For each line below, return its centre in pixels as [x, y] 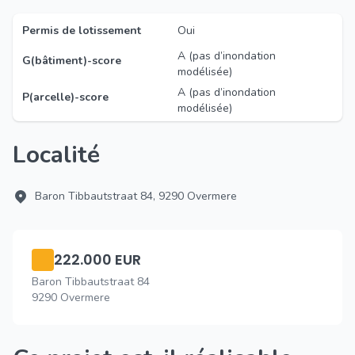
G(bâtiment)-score [72, 61]
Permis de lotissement [82, 31]
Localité [63, 155]
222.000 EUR [97, 260]
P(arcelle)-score [65, 97]
